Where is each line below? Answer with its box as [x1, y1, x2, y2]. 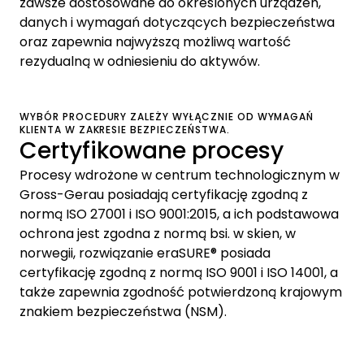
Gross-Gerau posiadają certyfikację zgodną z [19, 184, 308, 204]
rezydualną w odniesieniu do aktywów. [19, 51, 260, 71]
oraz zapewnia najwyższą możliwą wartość [19, 32, 291, 51]
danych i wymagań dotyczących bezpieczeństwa [19, 12, 335, 32]
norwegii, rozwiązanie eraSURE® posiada [19, 243, 271, 262]
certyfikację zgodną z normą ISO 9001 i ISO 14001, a [19, 262, 338, 282]
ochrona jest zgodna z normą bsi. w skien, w [19, 223, 296, 243]
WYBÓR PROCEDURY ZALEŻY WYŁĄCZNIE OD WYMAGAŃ [19, 109, 314, 123]
